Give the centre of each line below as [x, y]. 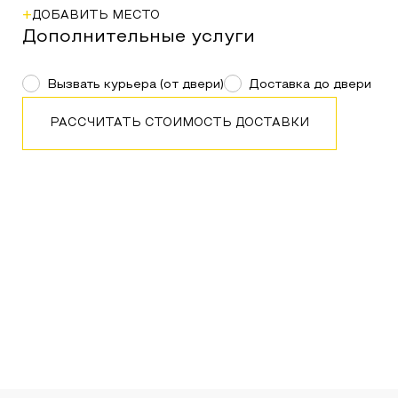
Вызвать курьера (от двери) [135, 85]
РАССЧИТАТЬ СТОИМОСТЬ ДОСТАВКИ [179, 123]
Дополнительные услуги [138, 37]
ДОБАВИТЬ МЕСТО [96, 16]
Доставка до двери [310, 85]
